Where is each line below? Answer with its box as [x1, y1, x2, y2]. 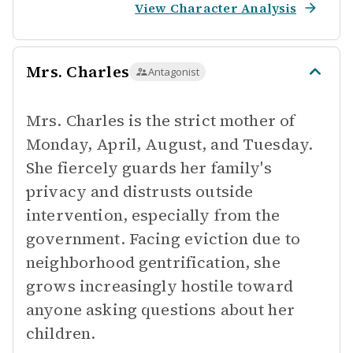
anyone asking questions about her [26, 299, 295, 321]
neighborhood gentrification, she [26, 251, 281, 273]
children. [26, 322, 96, 344]
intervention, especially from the [26, 204, 280, 226]
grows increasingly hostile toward [26, 275, 293, 297]
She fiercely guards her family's [26, 157, 272, 179]
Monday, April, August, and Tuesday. [26, 133, 314, 155]
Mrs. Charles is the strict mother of [26, 110, 295, 132]
